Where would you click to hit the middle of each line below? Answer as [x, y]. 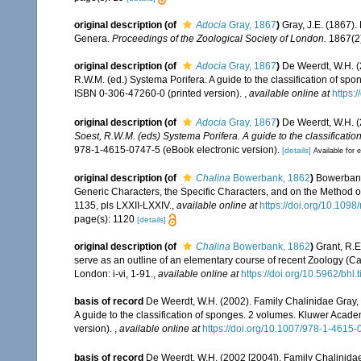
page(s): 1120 [106, 219]
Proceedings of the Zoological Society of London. [219, 38]
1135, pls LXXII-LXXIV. [123, 205]
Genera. [93, 38]
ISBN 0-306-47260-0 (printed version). [159, 94]
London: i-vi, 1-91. [114, 274]
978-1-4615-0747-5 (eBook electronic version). [177, 149]
